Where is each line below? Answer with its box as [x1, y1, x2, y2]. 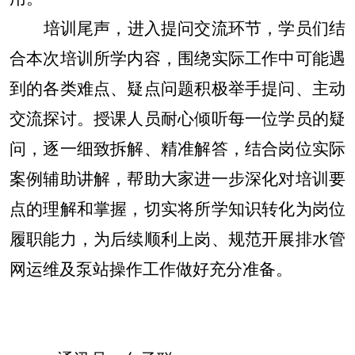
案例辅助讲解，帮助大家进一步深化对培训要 [10, 170, 345, 189]
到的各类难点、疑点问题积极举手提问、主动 [10, 79, 345, 98]
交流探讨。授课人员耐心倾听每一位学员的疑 [10, 109, 345, 128]
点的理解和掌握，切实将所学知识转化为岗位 [10, 200, 345, 219]
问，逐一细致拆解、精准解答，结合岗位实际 [10, 139, 345, 158]
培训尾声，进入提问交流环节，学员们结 [43, 19, 345, 38]
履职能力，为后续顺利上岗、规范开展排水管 [10, 230, 345, 249]
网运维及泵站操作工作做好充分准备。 [10, 260, 292, 279]
